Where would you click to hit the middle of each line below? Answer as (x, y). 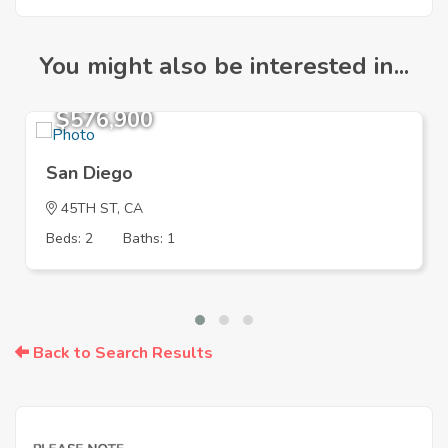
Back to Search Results (121, 353)
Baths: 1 (149, 239)
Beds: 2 (69, 239)
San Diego (89, 173)
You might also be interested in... (224, 66)
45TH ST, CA (100, 209)
